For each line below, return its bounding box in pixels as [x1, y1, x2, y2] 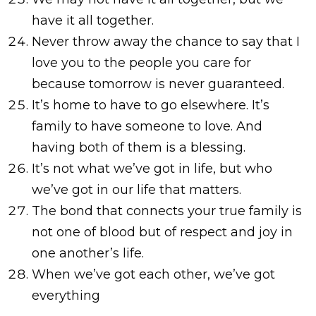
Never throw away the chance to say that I [31, 34, 300, 49]
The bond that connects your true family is [31, 203, 302, 219]
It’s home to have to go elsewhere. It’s [31, 97, 269, 113]
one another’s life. [31, 245, 144, 261]
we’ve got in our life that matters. [31, 182, 241, 197]
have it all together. [31, 13, 154, 28]
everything [31, 288, 100, 303]
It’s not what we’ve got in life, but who [31, 161, 272, 176]
